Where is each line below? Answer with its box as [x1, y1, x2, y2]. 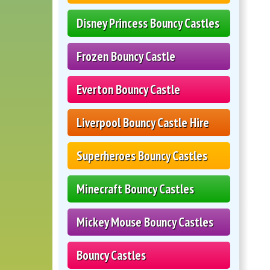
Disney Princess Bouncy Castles [77, 15, 219, 32]
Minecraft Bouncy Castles [77, 181, 194, 198]
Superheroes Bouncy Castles [77, 148, 207, 165]
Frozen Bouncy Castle [77, 48, 175, 65]
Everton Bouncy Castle [77, 81, 180, 98]
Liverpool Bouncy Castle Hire [77, 115, 209, 131]
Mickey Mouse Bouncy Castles [77, 214, 213, 231]
